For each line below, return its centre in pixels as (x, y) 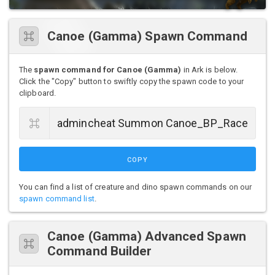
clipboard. (37, 93)
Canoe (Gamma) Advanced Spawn (147, 236)
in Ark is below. (210, 69)
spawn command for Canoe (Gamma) (108, 69)
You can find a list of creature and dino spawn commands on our (136, 187)
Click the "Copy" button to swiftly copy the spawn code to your (132, 81)
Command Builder (100, 251)
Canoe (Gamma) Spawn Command (147, 36)
